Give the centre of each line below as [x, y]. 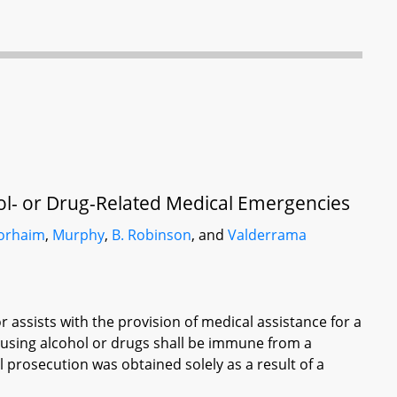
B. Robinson [152, 235]
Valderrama [268, 235]
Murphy [79, 235]
